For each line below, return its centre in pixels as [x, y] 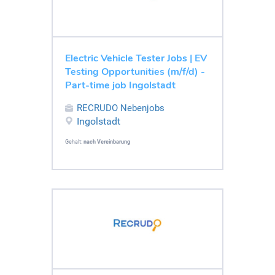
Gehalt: [74, 141]
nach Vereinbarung [107, 141]
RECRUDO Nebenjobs [121, 108]
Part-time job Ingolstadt [120, 85]
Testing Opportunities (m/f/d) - [135, 72]
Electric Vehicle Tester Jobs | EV [136, 58]
